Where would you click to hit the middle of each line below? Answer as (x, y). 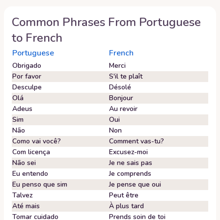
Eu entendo (30, 174)
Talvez (23, 195)
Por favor (27, 76)
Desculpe (27, 87)
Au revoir (123, 109)
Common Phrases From (75, 22)
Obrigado (27, 66)
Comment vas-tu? (137, 141)
